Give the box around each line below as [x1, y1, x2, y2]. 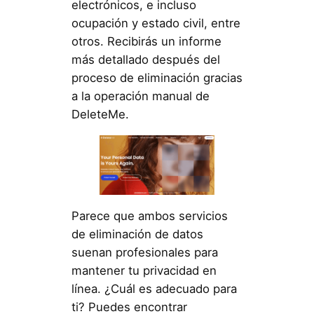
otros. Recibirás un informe [71, 34, 221, 48]
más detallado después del [71, 52, 220, 67]
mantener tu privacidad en [71, 264, 217, 278]
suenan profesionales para [71, 245, 218, 260]
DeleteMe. [71, 107, 129, 121]
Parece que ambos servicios [71, 209, 228, 224]
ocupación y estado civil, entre [71, 15, 240, 30]
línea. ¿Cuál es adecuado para [71, 282, 237, 296]
